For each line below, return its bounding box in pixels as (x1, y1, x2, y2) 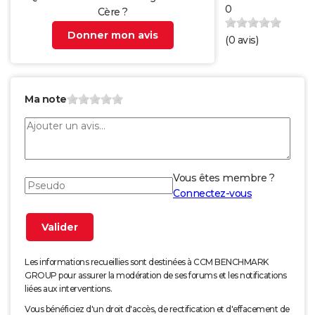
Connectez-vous (173, 187, 252, 200)
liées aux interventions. (25, 283, 112, 295)
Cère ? (97, 6, 128, 19)
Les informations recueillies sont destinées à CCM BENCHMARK (25, 257, 269, 268)
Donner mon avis (67, 29, 158, 42)
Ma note (25, 93, 67, 106)
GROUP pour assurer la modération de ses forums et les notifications (25, 270, 287, 281)
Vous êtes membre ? (173, 172, 274, 185)
